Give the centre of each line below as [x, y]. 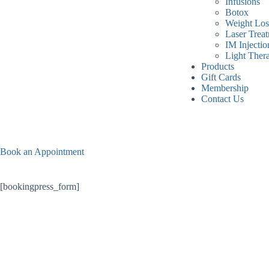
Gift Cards [221, 77]
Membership [225, 88]
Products [217, 66]
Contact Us [222, 99]
